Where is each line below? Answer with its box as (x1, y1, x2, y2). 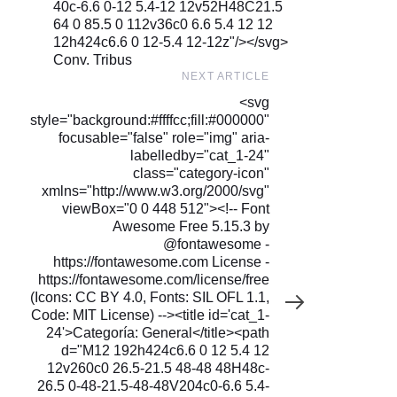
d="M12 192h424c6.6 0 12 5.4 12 (61, 342, 270, 359)
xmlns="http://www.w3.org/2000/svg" (42, 183, 270, 199)
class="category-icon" (133, 165, 270, 182)
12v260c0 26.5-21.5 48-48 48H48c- (47, 360, 270, 377)
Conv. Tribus (53, 51, 132, 68)
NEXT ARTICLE (181, 70, 270, 83)
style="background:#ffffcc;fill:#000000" (30, 112, 270, 128)
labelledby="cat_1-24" (130, 147, 270, 164)
